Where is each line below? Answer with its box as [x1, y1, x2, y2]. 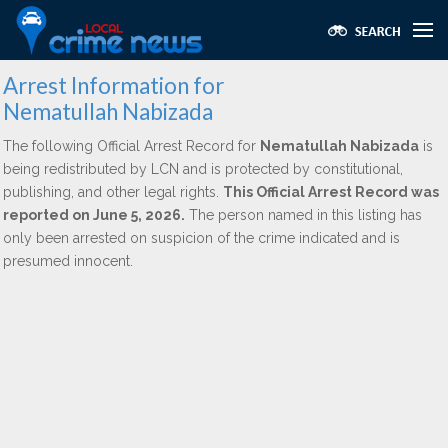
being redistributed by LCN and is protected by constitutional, [3, 161, 403, 177]
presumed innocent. [3, 253, 133, 269]
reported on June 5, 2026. [3, 207, 185, 223]
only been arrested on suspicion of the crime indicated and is [3, 230, 400, 246]
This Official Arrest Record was [223, 184, 439, 200]
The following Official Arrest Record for [3, 138, 260, 154]
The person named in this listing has [185, 207, 422, 223]
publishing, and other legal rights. [3, 184, 223, 200]
